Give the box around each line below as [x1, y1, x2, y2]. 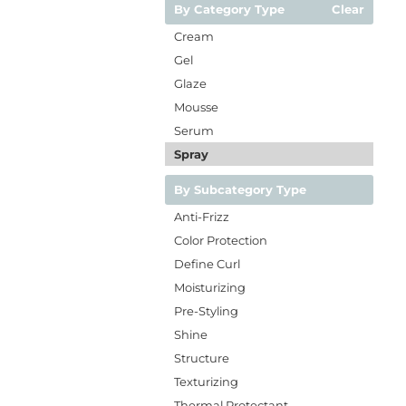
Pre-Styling [174, 304, 238, 318]
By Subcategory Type [174, 182, 306, 197]
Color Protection [174, 233, 267, 247]
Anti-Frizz [174, 209, 229, 224]
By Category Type [174, 2, 285, 16]
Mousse [174, 100, 218, 114]
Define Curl [174, 256, 240, 271]
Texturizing [174, 374, 238, 389]
